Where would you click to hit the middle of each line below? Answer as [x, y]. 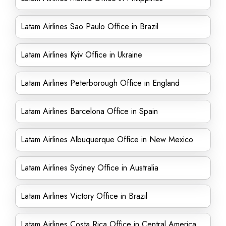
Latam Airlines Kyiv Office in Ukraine [81, 55]
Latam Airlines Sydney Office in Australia [90, 168]
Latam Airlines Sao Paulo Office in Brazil [90, 26]
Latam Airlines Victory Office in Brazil [84, 196]
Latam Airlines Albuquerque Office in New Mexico [107, 139]
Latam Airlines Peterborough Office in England [100, 83]
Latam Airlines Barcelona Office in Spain [89, 111]
